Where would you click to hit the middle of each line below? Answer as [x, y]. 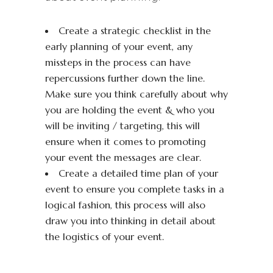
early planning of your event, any [119, 46]
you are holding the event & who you [130, 110]
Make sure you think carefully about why [136, 94]
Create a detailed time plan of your [138, 173]
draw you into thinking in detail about [130, 221]
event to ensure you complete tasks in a [135, 189]
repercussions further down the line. [125, 78]
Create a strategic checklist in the [135, 30]
